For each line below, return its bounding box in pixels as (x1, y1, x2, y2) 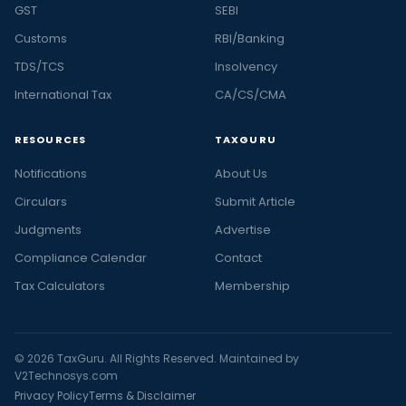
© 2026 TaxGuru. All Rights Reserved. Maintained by (14, 350, 299, 366)
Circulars (14, 192, 67, 210)
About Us (215, 164, 267, 182)
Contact (215, 248, 262, 266)
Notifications (14, 164, 87, 182)
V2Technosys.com (14, 367, 118, 383)
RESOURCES (14, 131, 86, 147)
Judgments (14, 220, 82, 238)
